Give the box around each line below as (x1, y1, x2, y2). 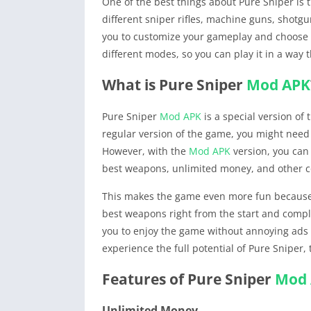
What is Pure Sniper (102, 74, 246, 94)
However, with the (102, 144, 189, 158)
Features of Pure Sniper (102, 269, 275, 289)
